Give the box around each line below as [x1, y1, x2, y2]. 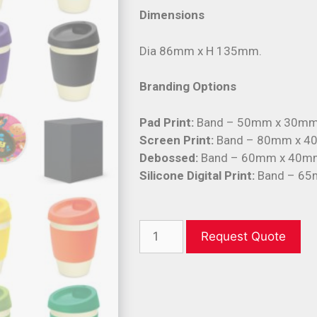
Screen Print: [139, 132, 217, 147]
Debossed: [139, 150, 202, 165]
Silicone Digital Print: [139, 168, 258, 183]
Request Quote [200, 229, 286, 243]
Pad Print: [139, 115, 197, 129]
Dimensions [139, 8, 205, 22]
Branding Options [139, 79, 237, 93]
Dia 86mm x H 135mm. [139, 43, 263, 58]
